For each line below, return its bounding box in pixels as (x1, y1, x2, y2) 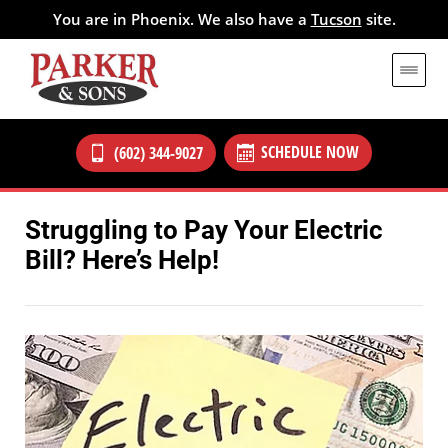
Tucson (310, 9, 362, 29)
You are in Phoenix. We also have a (52, 9, 311, 29)
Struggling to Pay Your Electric (24, 214, 383, 245)
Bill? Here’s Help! (24, 244, 219, 275)
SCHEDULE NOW (261, 141, 360, 164)
